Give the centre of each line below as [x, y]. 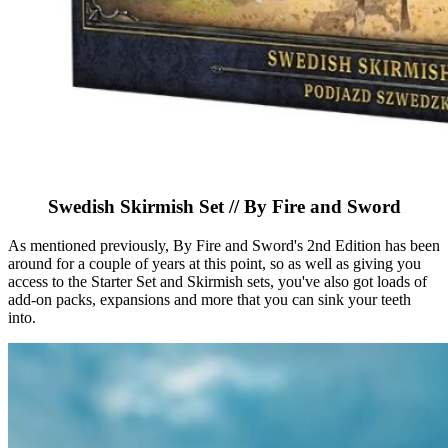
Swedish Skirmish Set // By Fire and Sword [224, 206]
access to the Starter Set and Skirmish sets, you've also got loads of [217, 281]
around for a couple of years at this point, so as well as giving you [214, 263]
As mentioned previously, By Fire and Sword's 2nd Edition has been [224, 245]
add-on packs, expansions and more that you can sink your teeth [209, 299]
